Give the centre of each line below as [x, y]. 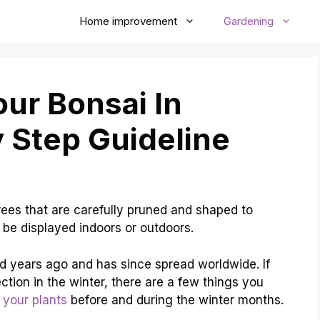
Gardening [249, 21]
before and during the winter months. [175, 300]
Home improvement [128, 21]
